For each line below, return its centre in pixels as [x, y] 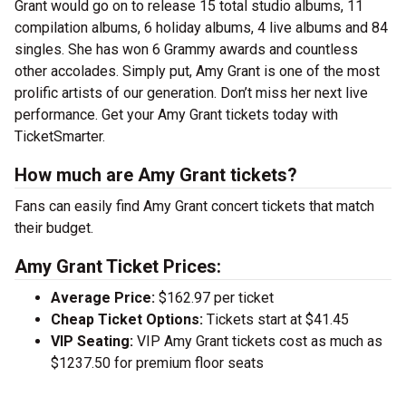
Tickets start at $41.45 [276, 320]
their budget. [54, 228]
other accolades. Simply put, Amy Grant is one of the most [197, 72]
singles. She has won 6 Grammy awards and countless [186, 50]
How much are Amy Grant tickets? [156, 175]
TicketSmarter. [60, 137]
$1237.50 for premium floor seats [157, 363]
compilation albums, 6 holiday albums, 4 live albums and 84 [201, 28]
